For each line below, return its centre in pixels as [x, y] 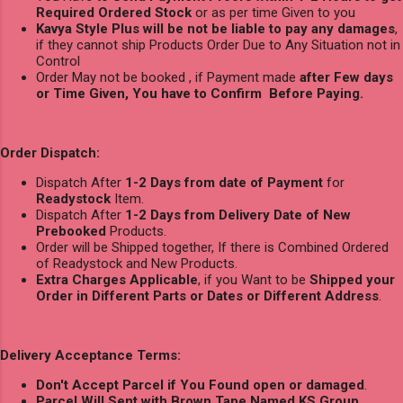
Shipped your [352, 279]
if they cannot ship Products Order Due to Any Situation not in [218, 45]
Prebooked [71, 231]
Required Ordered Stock [114, 12]
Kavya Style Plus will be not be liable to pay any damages [215, 28]
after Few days [346, 77]
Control [58, 61]
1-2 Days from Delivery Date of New [238, 215]
